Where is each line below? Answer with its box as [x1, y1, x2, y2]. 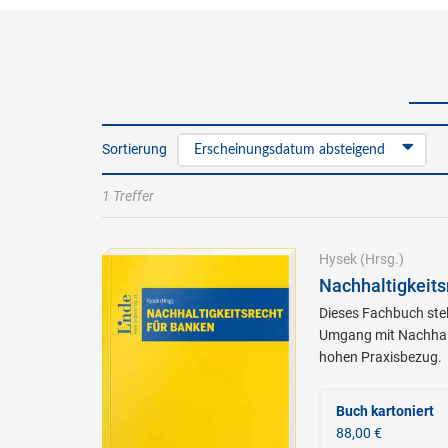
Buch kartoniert [335, 403, 434, 419]
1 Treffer [102, 188, 154, 204]
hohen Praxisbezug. [318, 349, 442, 365]
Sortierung [102, 141, 167, 157]
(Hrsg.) [356, 251, 404, 267]
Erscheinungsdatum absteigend [194, 143, 385, 157]
